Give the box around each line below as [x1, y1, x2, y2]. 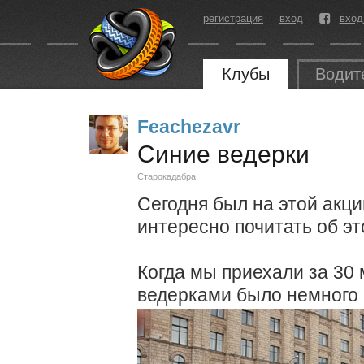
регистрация [203, 12, 263, 24]
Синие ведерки [137, 141, 310, 167]
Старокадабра [137, 171, 196, 181]
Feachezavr [137, 116, 240, 137]
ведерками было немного [137, 284, 358, 305]
